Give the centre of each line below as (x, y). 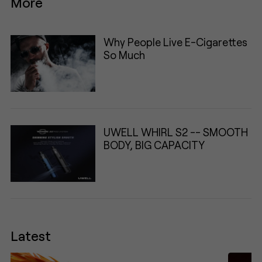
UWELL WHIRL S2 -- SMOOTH (175, 132)
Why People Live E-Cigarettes (175, 42)
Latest (31, 236)
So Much (124, 55)
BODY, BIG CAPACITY (154, 145)
